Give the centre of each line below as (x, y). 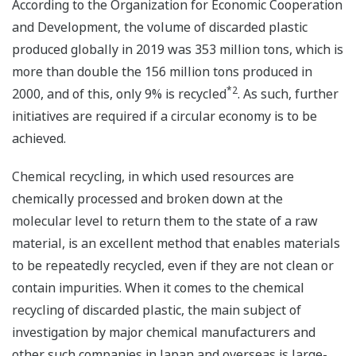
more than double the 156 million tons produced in (162, 72)
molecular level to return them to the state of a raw (165, 221)
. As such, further (288, 94)
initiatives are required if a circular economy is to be (164, 116)
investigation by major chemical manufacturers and (164, 333)
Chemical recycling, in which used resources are (153, 177)
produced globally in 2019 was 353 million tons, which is (178, 50)
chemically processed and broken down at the (147, 199)
